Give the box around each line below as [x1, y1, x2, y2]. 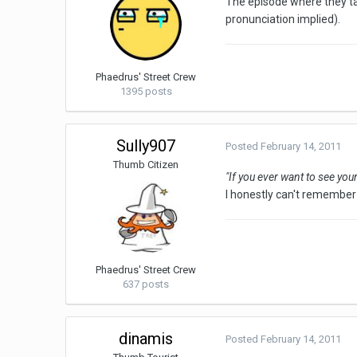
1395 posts [120, 85, 172, 98]
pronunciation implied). [226, 13, 341, 26]
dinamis [119, 329, 174, 349]
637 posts [123, 278, 170, 291]
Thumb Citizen [113, 159, 179, 171]
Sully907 [116, 136, 176, 156]
